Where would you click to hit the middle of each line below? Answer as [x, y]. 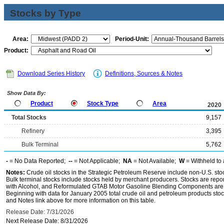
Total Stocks [29, 117]
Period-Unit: [132, 39]
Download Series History [51, 73]
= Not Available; [155, 161]
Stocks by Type [45, 13]
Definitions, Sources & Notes [144, 73]
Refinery [33, 131]
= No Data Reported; [38, 161]
